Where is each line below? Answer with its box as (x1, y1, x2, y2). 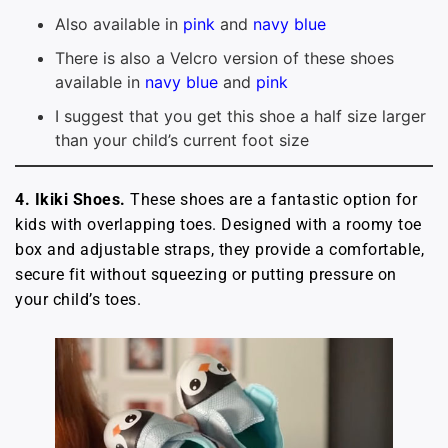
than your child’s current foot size (55, 130, 309, 150)
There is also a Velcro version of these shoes (55, 48, 394, 68)
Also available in (55, 14, 183, 34)
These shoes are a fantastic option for (125, 190, 417, 209)
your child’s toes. (15, 290, 141, 309)
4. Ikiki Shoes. (15, 190, 126, 209)
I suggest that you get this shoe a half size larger (55, 106, 426, 126)
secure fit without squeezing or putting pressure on (15, 265, 397, 284)
